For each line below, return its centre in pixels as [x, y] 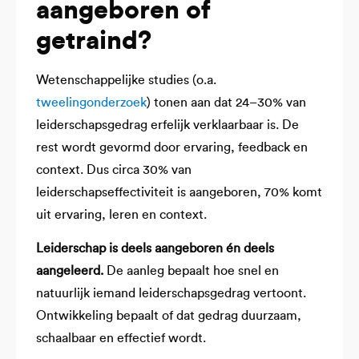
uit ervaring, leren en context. [121, 214]
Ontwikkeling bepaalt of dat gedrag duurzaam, [169, 316]
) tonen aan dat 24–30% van [226, 102]
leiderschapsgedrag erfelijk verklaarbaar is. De [167, 125]
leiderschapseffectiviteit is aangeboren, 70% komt [179, 192]
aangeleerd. [70, 271]
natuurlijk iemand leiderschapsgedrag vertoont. [171, 294]
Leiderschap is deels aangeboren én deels [155, 249]
